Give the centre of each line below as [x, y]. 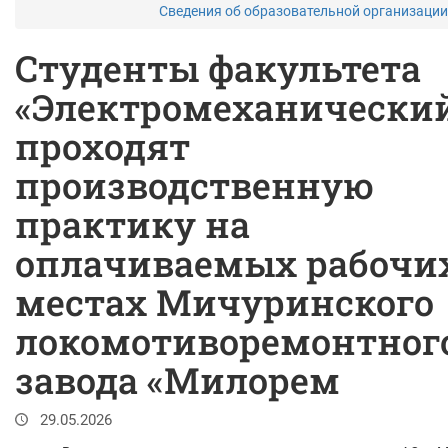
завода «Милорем [177, 380]
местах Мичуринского [224, 302]
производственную [194, 185]
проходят [102, 146]
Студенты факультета [218, 68]
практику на [132, 224]
